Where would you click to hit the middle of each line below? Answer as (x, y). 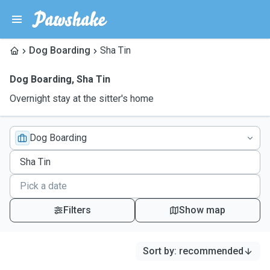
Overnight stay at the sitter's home (82, 99)
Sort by (159, 251)
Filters (77, 210)
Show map (202, 210)
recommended (211, 251)
